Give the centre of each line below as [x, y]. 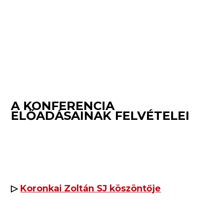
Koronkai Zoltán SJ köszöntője [91, 188]
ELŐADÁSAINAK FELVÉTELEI [100, 116]
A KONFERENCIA [63, 106]
